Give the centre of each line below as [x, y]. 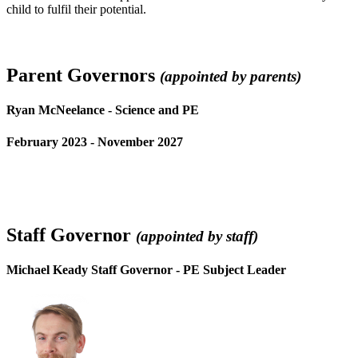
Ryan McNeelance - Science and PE [103, 110]
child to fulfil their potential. [78, 9]
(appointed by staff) [197, 236]
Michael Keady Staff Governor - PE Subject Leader [148, 269]
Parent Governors [83, 76]
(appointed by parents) [231, 77]
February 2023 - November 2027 [95, 141]
